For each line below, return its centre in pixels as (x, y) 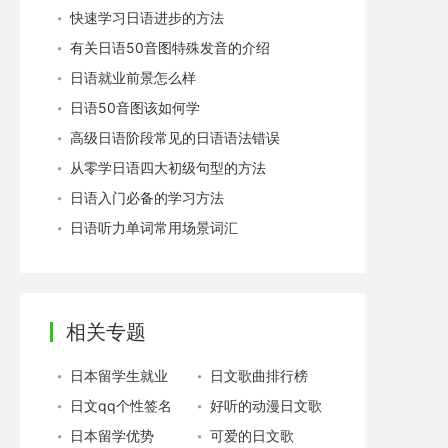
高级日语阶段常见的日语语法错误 (175, 137)
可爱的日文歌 (252, 435)
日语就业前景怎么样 (133, 77)
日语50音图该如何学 (135, 107)
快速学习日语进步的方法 (147, 17)
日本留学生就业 (119, 375)
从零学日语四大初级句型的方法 (168, 167)
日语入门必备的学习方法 (147, 197)
